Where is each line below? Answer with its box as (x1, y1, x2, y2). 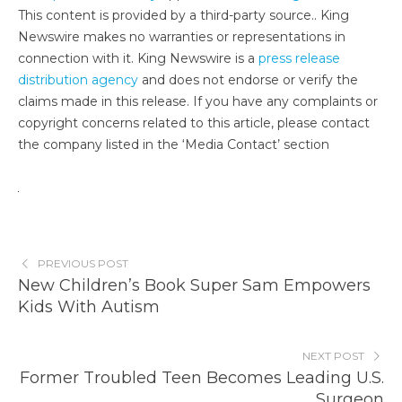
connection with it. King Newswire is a (18, 49, 258, 66)
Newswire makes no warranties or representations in (18, 28, 345, 45)
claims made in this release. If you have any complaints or (18, 92, 378, 109)
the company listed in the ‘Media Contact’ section (18, 135, 329, 153)
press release (258, 49, 340, 66)
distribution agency (18, 71, 138, 88)
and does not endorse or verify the (138, 71, 358, 88)
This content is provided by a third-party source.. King (18, 6, 349, 23)
